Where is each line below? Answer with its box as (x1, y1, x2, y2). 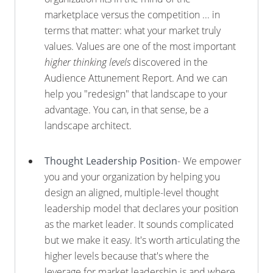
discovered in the (130, 55, 208, 69)
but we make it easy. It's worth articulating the (44, 233, 240, 247)
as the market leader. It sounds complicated (44, 218, 234, 231)
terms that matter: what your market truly (44, 24, 221, 37)
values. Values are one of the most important (44, 40, 236, 53)
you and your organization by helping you (44, 170, 220, 183)
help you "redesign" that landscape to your (44, 87, 227, 101)
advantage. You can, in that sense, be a (44, 103, 208, 116)
